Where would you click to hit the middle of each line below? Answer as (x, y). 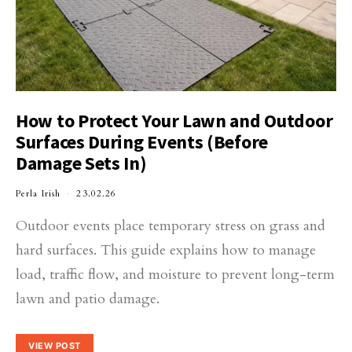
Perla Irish (38, 194)
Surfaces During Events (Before (142, 142)
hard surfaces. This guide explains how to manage (166, 250)
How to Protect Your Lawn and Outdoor (174, 121)
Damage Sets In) (81, 163)
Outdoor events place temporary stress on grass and (170, 226)
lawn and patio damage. (88, 299)
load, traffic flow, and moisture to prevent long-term (175, 275)
